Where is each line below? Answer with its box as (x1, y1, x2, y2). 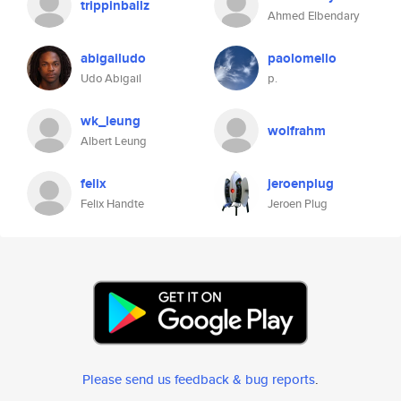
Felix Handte (81, 195, 144, 212)
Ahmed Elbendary (268, 7, 359, 24)
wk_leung (81, 111, 141, 131)
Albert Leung (81, 132, 147, 149)
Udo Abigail (81, 70, 141, 87)
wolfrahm (268, 121, 326, 141)
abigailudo (81, 48, 146, 68)
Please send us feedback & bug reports (82, 370, 315, 388)
